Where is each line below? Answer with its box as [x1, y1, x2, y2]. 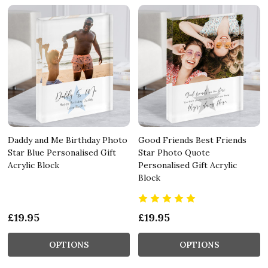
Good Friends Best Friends [138, 134, 246, 145]
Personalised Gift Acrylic [138, 159, 237, 170]
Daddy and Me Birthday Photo [8, 134, 127, 145]
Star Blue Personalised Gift [8, 147, 116, 158]
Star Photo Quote [138, 147, 210, 158]
